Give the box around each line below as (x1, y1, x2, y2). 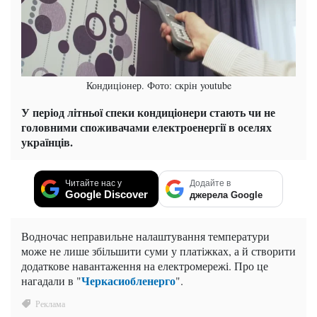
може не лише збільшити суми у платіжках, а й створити (21, 243, 296, 259)
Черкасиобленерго (81, 272, 175, 289)
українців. (21, 134, 73, 151)
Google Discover (65, 188, 148, 201)
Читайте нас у (65, 178, 122, 189)
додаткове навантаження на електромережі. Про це (21, 258, 268, 274)
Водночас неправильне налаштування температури (21, 229, 270, 244)
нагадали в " (21, 273, 81, 289)
